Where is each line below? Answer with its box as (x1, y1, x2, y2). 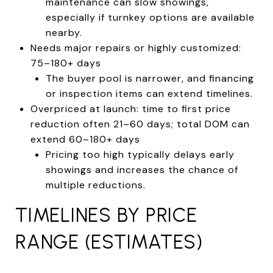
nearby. (45, 26, 82, 39)
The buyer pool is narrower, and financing (45, 71, 254, 85)
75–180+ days (30, 56, 101, 69)
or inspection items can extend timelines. (45, 87, 253, 100)
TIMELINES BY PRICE (15, 203, 197, 227)
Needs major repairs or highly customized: (30, 41, 241, 54)
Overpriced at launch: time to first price (30, 102, 231, 115)
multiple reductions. (45, 178, 146, 191)
